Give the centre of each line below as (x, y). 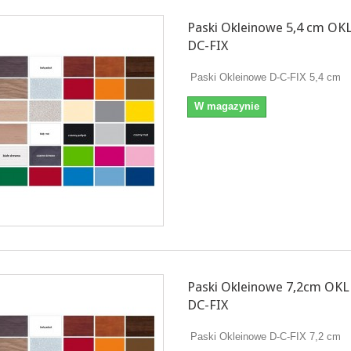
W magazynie (226, 106)
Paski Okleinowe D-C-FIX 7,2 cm (264, 336)
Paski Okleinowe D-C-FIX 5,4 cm (264, 77)
